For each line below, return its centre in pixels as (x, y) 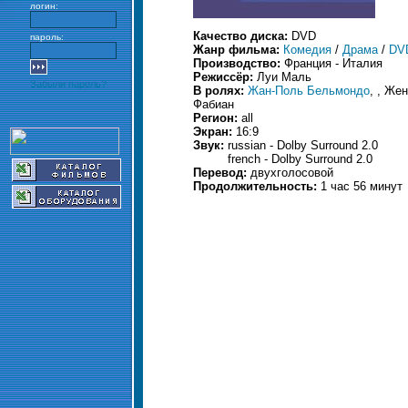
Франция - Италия (333, 63)
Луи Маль (284, 77)
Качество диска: (242, 36)
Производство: (239, 63)
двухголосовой (292, 173)
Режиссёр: (225, 77)
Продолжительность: (257, 186)
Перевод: (222, 173)
